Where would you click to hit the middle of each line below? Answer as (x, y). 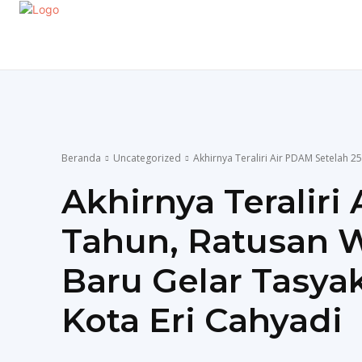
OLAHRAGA (278, 44)
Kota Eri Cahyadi (202, 320)
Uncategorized (147, 158)
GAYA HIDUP (166, 44)
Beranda (81, 158)
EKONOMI (60, 44)
